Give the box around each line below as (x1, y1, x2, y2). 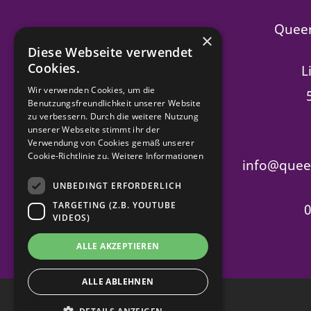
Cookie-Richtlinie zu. (28, 150, 112, 162)
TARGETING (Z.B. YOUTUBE (53, 199, 176, 211)
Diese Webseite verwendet (28, 44, 193, 60)
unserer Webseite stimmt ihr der (28, 124, 160, 135)
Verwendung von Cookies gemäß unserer (28, 137, 194, 149)
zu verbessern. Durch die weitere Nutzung (28, 110, 199, 122)
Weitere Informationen (111, 150, 203, 162)
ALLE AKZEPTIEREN (76, 240, 160, 252)
